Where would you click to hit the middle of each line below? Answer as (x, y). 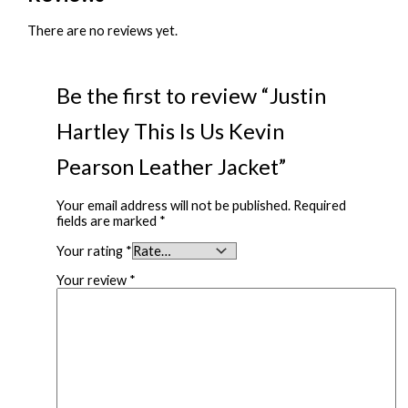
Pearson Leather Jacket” (171, 166)
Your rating (91, 250)
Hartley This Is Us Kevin (170, 131)
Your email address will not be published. (173, 206)
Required (319, 206)
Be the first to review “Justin (191, 95)
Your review (92, 280)
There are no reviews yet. (103, 30)
